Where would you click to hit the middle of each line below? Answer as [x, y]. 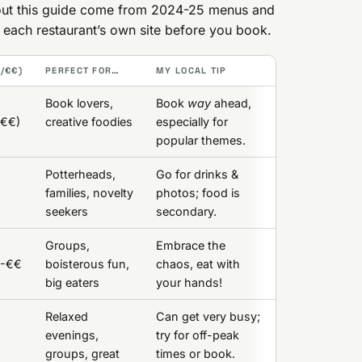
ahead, [231, 103]
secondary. [186, 211]
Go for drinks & [197, 174]
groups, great [82, 354]
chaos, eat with [198, 264]
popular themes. [200, 140]
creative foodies [88, 122]
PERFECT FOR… [82, 70]
